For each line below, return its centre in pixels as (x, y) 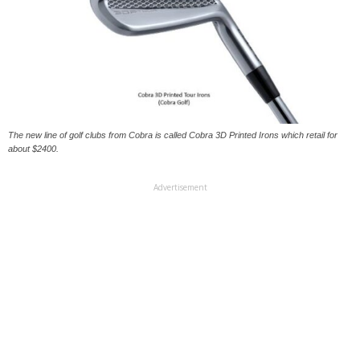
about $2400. (33, 149)
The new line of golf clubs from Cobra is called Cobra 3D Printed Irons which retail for (173, 135)
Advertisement (180, 187)
